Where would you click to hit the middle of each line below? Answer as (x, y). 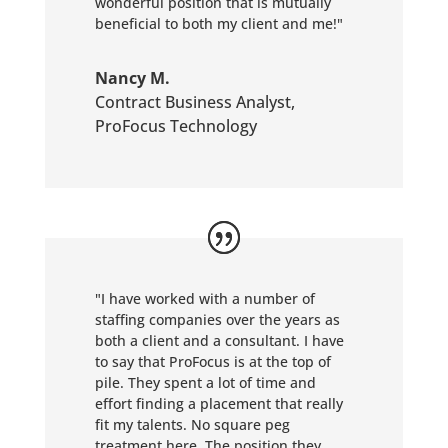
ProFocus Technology (175, 126)
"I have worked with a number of (204, 298)
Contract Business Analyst (192, 102)
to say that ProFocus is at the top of (212, 361)
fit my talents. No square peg (192, 424)
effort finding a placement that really (218, 403)
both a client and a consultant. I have (219, 340)
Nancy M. (132, 78)
